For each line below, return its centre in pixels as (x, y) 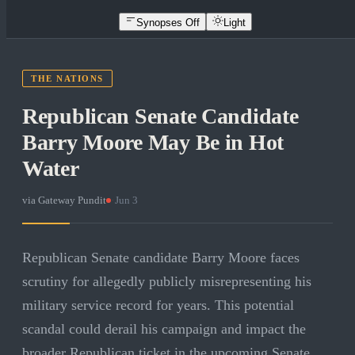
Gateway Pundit (72, 200)
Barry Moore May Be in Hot (153, 143)
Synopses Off (168, 22)
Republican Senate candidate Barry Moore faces (161, 258)
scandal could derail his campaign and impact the (164, 329)
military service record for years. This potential (158, 305)
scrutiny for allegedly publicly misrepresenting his (167, 282)
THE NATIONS (67, 79)
